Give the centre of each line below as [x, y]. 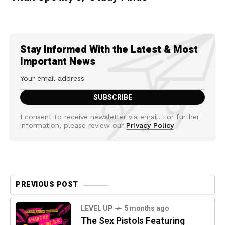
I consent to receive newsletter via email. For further [110, 116]
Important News [58, 61]
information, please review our [73, 125]
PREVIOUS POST [47, 184]
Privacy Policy [150, 125]
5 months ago [147, 208]
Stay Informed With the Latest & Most [109, 49]
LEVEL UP [97, 208]
